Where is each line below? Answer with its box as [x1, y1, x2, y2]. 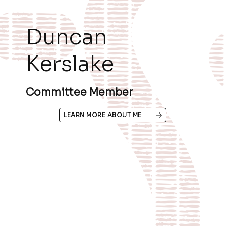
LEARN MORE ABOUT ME [64, 110, 142, 119]
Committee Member [26, 85, 133, 99]
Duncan [26, 23, 107, 50]
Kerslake [26, 50, 114, 77]
